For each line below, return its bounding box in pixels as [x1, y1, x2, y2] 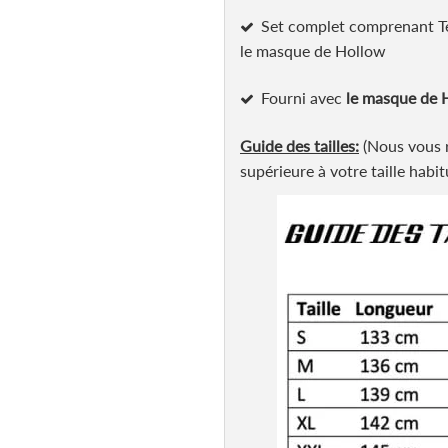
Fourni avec [261, 88, 346, 108]
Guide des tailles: [240, 135, 359, 155]
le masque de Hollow [240, 41, 386, 61]
